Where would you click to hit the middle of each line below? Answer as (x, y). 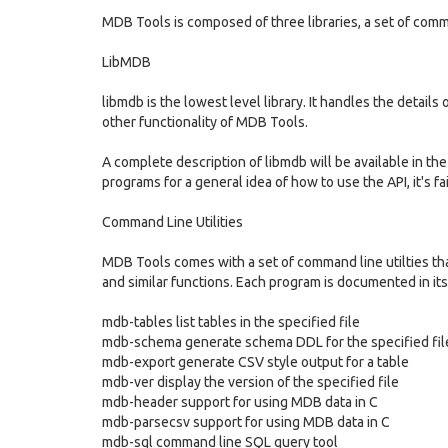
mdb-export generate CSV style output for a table (255, 362)
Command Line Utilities (172, 222)
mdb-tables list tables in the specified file (231, 322)
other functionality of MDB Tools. (205, 122)
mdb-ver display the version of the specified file (250, 382)
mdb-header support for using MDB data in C (240, 402)
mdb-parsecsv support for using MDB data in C (246, 422)
